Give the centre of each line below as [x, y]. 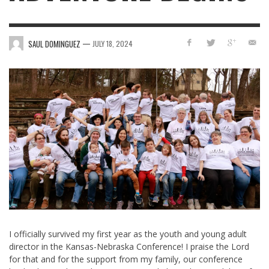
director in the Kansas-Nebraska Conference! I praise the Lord [129, 247]
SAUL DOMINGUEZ [54, 44]
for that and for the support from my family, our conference [126, 259]
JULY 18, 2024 [113, 43]
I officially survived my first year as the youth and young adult [128, 234]
